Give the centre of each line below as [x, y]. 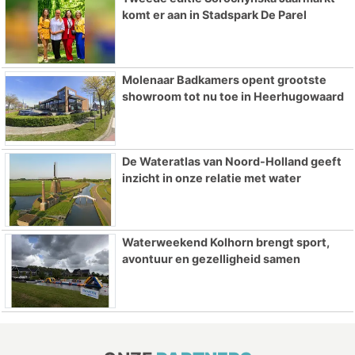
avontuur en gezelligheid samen [211, 259]
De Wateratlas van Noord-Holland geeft [231, 161]
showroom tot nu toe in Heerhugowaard [233, 96]
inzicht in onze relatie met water [211, 177]
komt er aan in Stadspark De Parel [214, 14]
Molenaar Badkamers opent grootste [224, 79]
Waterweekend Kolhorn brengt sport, [225, 242]
